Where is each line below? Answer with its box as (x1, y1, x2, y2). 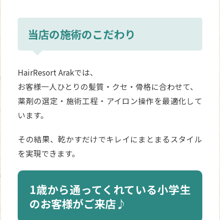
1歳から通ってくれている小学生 (29, 181, 191, 197)
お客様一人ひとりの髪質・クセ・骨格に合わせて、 (18, 81, 198, 93)
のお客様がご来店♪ (29, 195, 127, 212)
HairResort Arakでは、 (18, 67, 98, 79)
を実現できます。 (18, 148, 80, 160)
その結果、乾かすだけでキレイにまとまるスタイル (18, 134, 202, 145)
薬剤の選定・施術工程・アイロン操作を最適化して (18, 95, 202, 107)
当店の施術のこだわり (27, 26, 136, 42)
